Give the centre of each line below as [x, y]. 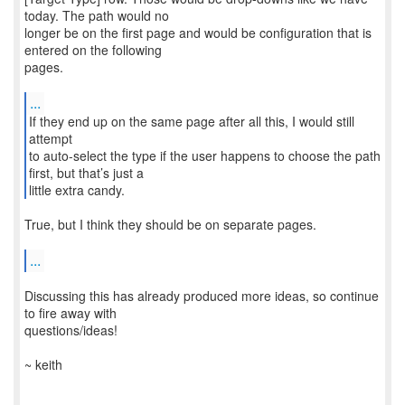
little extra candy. [76, 190]
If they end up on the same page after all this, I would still [191, 121]
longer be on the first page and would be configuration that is [198, 33]
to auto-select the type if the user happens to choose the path [204, 155]
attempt [50, 138]
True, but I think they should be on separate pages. [170, 224]
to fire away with [71, 313]
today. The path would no [97, 15]
